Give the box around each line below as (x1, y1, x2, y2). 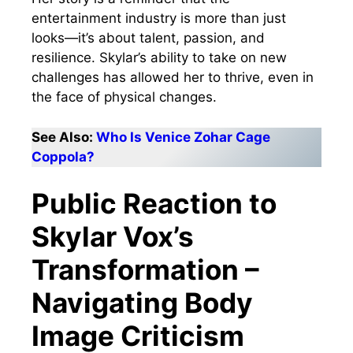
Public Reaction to (32, 187, 277, 221)
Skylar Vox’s (32, 220, 194, 254)
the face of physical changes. (32, 89, 217, 106)
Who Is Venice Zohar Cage (96, 128, 270, 145)
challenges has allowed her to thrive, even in (32, 69, 314, 86)
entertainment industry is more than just (32, 10, 286, 27)
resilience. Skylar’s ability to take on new (32, 50, 287, 66)
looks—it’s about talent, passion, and (32, 30, 265, 46)
